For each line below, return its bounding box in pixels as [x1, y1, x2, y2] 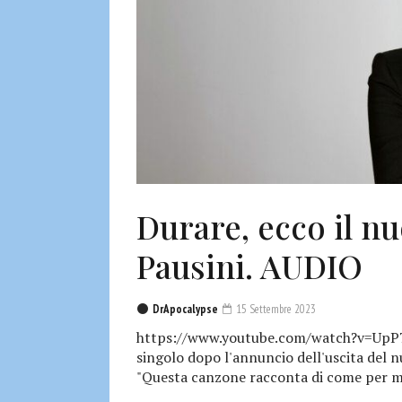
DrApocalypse [153, 301, 218, 317]
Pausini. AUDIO [136, 243, 363, 287]
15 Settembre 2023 [233, 301, 316, 317]
